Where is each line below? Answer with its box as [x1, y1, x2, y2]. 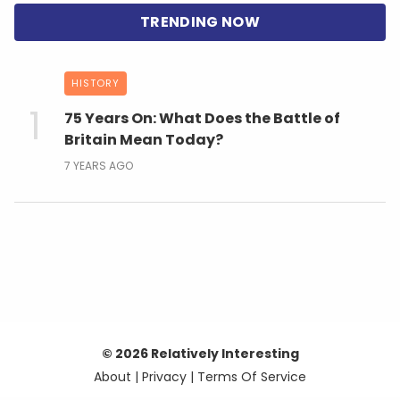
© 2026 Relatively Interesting [101, 344, 299, 362]
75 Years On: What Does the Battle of [64, 107, 340, 129]
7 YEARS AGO [64, 157, 133, 173]
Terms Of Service [197, 367, 306, 386]
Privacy [142, 367, 187, 386]
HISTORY [71, 75, 120, 90]
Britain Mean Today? [64, 129, 223, 150]
